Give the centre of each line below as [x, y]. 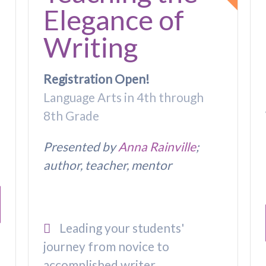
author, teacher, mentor [108, 164]
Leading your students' [121, 228]
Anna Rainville [157, 146]
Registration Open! [97, 78]
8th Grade [72, 115]
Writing [91, 47]
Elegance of [114, 19]
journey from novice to [107, 246]
